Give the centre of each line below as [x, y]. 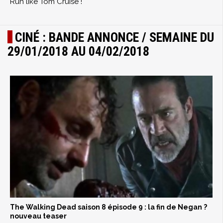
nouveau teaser [38, 216]
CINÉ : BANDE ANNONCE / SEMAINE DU [114, 38]
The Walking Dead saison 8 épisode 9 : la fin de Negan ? [109, 207]
